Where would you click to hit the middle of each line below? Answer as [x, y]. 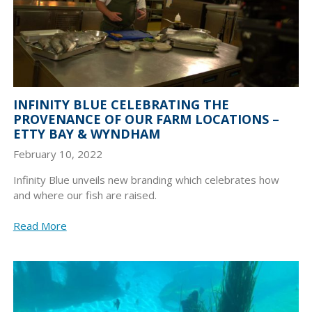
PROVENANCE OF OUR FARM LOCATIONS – [146, 119]
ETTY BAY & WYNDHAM [86, 133]
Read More [40, 226]
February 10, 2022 [57, 154]
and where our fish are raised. [85, 195]
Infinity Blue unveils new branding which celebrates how [146, 180]
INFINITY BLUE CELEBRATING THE [121, 104]
